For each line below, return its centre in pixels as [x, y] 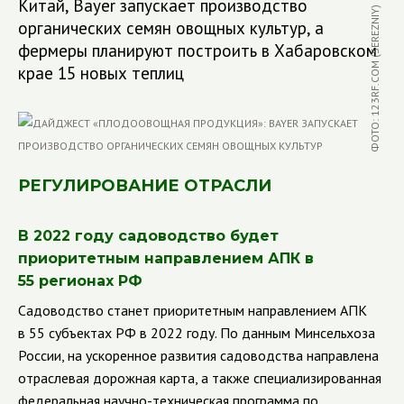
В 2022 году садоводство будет [148, 236]
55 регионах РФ [80, 281]
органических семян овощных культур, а [171, 28]
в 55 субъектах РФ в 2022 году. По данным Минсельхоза [197, 333]
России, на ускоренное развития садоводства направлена [198, 355]
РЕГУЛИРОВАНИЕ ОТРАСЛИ [145, 186]
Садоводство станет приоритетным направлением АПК [193, 310]
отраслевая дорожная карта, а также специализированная [200, 378]
